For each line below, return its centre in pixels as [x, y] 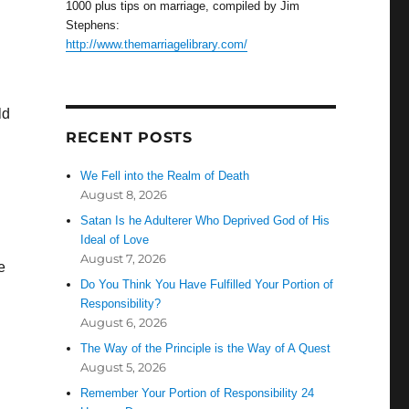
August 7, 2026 [124, 259]
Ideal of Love [115, 240]
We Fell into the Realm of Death [165, 176]
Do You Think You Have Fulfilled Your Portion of [207, 285]
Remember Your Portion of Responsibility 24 [198, 393]
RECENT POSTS [129, 138]
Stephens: [92, 26]
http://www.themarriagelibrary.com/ [156, 45]
